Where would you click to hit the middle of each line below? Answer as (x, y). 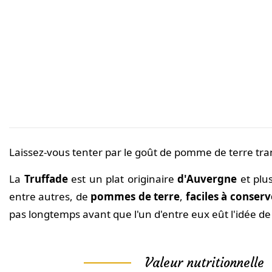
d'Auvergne (207, 179)
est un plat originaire (122, 179)
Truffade (46, 179)
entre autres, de (50, 197)
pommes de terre (135, 197)
